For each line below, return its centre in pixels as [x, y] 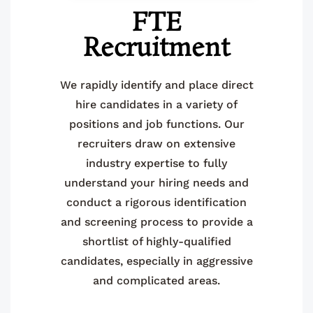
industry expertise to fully [156, 163]
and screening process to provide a [156, 221]
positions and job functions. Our [156, 124]
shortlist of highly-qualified [156, 241]
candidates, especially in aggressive [156, 261]
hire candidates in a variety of [156, 104]
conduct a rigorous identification [156, 202]
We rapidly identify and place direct [156, 85]
